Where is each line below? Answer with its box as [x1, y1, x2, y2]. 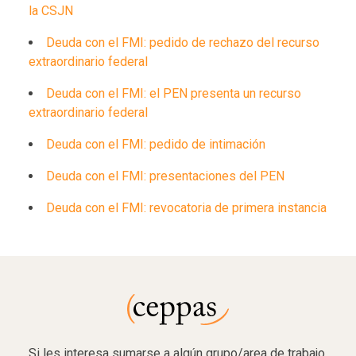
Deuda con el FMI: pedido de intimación [46, 137, 265, 152]
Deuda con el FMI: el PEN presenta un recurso [46, 86, 301, 101]
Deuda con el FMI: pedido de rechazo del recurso [46, 35, 319, 50]
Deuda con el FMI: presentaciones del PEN [46, 168, 284, 184]
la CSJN [29, 3, 73, 18]
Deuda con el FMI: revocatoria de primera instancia [46, 200, 327, 215]
